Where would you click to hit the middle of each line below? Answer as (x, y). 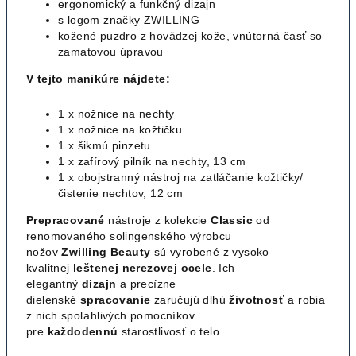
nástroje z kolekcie (158, 220)
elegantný (52, 284)
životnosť (257, 300)
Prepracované (66, 220)
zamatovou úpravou (111, 52)
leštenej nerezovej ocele (143, 268)
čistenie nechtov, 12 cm (121, 193)
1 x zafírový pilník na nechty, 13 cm (152, 161)
